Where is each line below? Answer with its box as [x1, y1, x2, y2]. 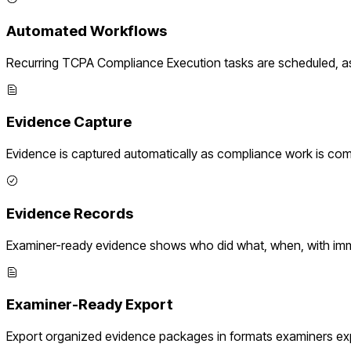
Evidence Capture [6, 113, 132, 132]
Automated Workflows [6, 21, 167, 40]
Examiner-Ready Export [6, 295, 173, 314]
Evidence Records [6, 204, 133, 223]
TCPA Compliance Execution [62, 54, 221, 71]
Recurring [6, 54, 62, 71]
